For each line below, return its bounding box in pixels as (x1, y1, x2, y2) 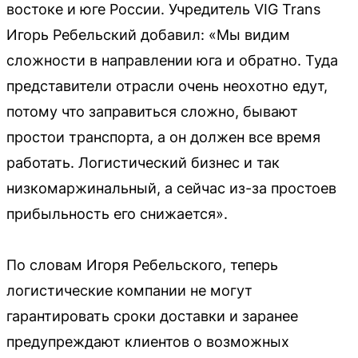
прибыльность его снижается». (6, 205, 228, 222)
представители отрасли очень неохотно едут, (6, 78, 328, 94)
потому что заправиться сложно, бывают (6, 103, 298, 120)
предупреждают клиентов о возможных (6, 333, 289, 350)
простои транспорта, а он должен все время (6, 129, 320, 145)
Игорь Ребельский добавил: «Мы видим (6, 26, 290, 43)
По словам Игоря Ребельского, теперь (6, 257, 278, 273)
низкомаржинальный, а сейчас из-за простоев (6, 180, 336, 197)
